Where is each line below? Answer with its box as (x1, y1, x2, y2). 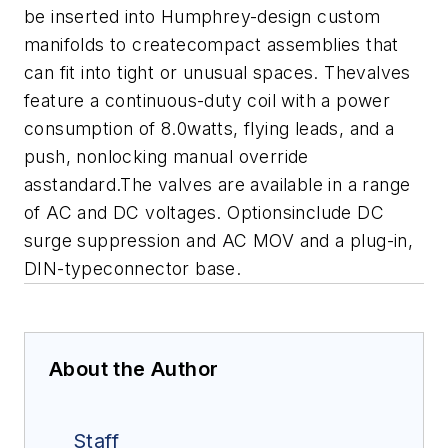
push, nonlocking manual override (24, 146, 309, 168)
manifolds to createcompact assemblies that (24, 34, 399, 56)
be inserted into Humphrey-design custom (24, 6, 381, 28)
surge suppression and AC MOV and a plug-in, (24, 230, 414, 252)
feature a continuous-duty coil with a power (24, 90, 391, 112)
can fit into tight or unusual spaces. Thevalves (24, 62, 411, 84)
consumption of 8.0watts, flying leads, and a (24, 118, 395, 140)
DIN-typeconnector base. (24, 258, 242, 280)
